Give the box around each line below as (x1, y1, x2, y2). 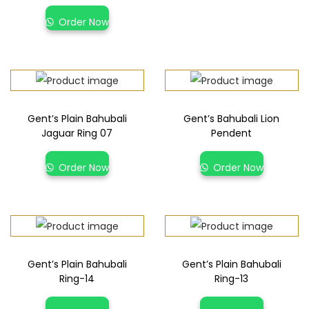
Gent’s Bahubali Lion (183, 112, 280, 126)
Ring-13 (215, 272, 249, 286)
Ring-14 (59, 272, 95, 286)
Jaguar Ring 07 (41, 126, 113, 141)
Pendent (211, 126, 252, 141)
